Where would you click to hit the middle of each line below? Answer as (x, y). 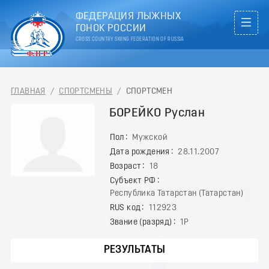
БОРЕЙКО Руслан (157, 113)
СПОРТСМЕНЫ (86, 91)
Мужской (150, 138)
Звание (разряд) (141, 222)
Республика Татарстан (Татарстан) (177, 193)
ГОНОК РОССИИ (111, 29)
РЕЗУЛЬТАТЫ (134, 250)
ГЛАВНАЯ (28, 91)
